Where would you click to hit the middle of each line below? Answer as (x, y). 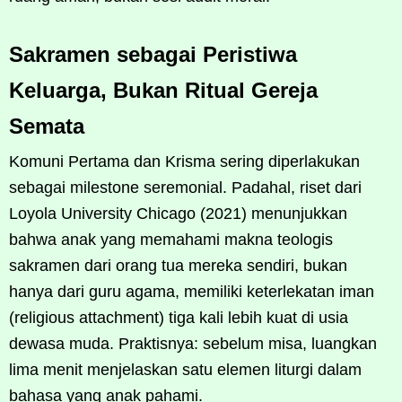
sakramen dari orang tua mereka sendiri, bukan (178, 265)
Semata (47, 126)
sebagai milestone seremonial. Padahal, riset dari (185, 187)
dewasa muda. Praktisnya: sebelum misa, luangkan (193, 343)
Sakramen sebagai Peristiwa (153, 54)
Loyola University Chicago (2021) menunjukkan (178, 213)
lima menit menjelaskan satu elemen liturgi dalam (185, 369)
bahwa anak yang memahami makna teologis (171, 239)
